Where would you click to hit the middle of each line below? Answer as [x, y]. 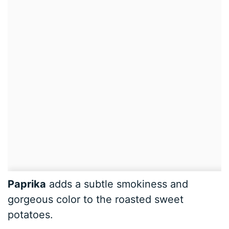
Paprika [27, 184]
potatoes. [31, 215]
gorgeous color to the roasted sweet [96, 200]
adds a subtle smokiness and [117, 184]
